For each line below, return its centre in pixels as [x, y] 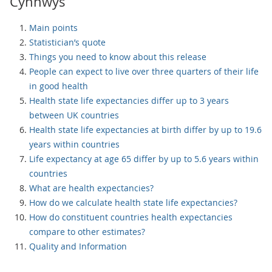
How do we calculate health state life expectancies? [133, 202]
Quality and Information [78, 246]
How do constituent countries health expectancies [131, 217]
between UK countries [74, 115]
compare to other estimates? [87, 232]
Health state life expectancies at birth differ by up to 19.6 [145, 130]
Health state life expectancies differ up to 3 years [129, 100]
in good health [59, 86]
